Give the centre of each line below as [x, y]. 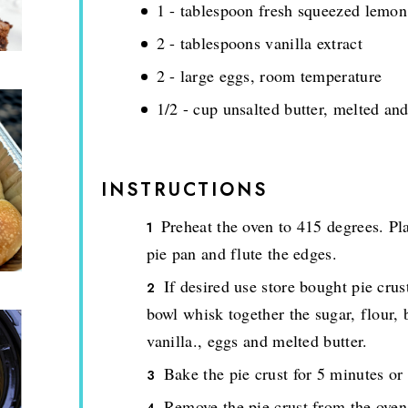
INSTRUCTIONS [184, 189]
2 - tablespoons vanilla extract [259, 42]
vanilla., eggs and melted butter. [257, 340]
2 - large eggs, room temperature [269, 75]
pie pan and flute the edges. [241, 253]
